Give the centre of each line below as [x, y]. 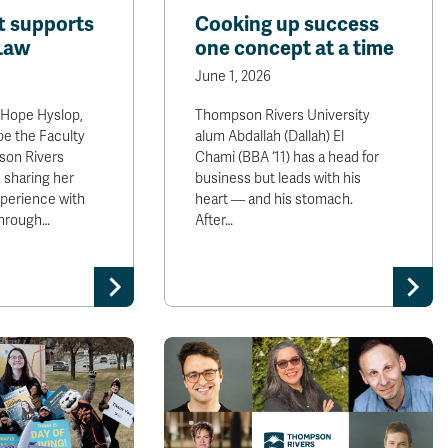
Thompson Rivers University [283, 115]
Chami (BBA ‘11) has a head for [287, 157]
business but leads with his [278, 178]
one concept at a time [295, 48]
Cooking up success [287, 24]
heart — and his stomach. [274, 199]
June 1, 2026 [233, 76]
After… [214, 220]
